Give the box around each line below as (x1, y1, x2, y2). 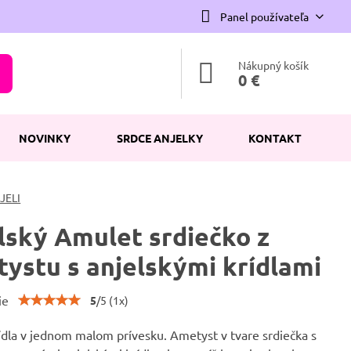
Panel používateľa (219, 9, 309, 24)
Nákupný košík (238, 58, 309, 72)
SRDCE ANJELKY (116, 131, 203, 145)
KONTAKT (248, 131, 302, 145)
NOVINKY (19, 131, 71, 145)
